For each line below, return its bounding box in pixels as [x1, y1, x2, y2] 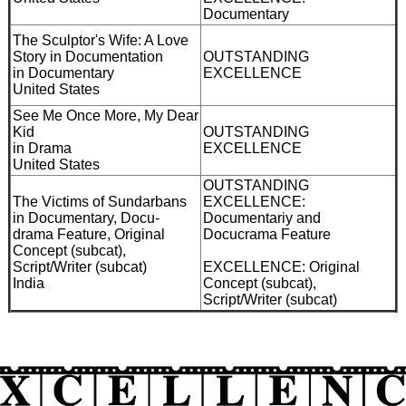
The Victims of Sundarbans [13, 193, 187, 209]
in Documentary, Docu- [13, 209, 159, 226]
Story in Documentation [13, 48, 163, 64]
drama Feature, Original [13, 226, 165, 242]
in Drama [13, 140, 72, 156]
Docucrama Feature [203, 226, 331, 242]
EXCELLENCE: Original [203, 258, 360, 275]
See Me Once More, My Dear [13, 107, 198, 123]
